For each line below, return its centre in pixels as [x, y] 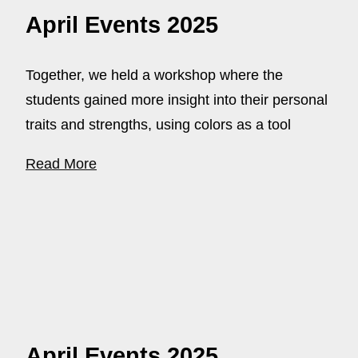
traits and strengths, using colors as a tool [158, 125]
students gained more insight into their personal [177, 100]
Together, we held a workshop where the [154, 76]
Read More [61, 164]
